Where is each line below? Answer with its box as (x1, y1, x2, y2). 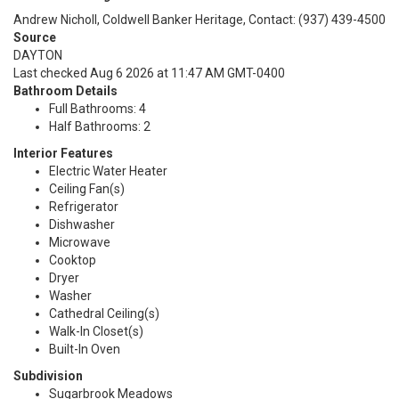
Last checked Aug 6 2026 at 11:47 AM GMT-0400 (13, 66, 285, 80)
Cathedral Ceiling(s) (49, 306, 159, 321)
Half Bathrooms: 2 (49, 119, 151, 134)
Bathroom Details (13, 84, 118, 98)
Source (13, 30, 56, 45)
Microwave (49, 235, 110, 249)
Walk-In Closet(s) (49, 324, 143, 338)
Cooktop (49, 253, 96, 267)
